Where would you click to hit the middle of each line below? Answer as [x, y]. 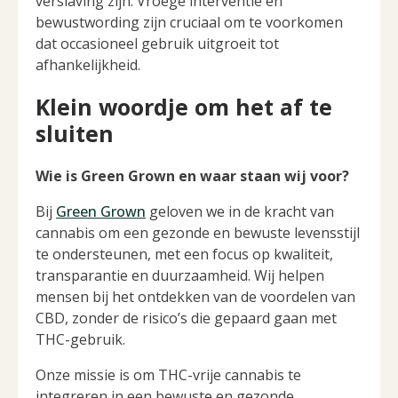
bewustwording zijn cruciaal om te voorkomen [189, 22]
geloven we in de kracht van [240, 212]
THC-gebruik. [80, 340]
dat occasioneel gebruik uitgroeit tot [157, 43]
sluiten [75, 134]
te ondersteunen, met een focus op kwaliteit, [184, 255]
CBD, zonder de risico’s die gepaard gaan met [186, 318]
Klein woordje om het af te [184, 107]
